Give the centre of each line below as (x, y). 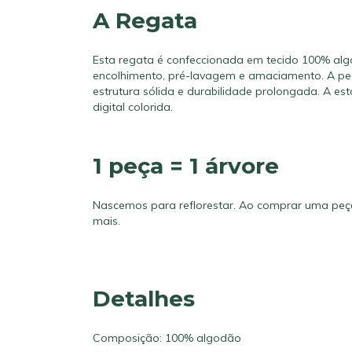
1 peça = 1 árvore (186, 166)
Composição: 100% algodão (167, 337)
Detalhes (144, 298)
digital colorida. (133, 107)
